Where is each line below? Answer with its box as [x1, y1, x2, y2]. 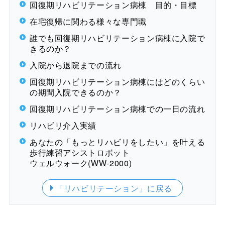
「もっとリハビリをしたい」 [63, 136, 172, 148]
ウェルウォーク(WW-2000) [29, 157, 132, 169]
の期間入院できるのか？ [29, 86, 122, 98]
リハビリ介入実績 [29, 119, 97, 131]
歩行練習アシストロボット [29, 146, 130, 158]
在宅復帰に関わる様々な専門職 [29, 15, 147, 27]
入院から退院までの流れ [29, 59, 122, 71]
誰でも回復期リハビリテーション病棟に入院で [29, 32, 205, 44]
